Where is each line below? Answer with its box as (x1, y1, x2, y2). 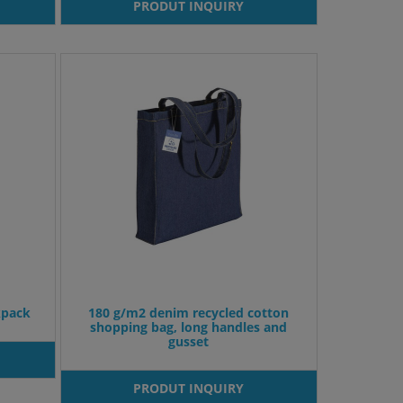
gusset (168, 333, 210, 351)
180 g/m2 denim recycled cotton (88, 304, 290, 322)
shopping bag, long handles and (90, 318, 288, 336)
